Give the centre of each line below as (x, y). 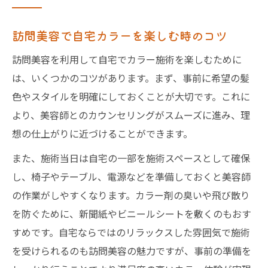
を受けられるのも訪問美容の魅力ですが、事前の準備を (132, 251)
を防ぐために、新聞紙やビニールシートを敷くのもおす (132, 214)
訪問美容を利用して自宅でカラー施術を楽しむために (127, 59)
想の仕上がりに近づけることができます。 (102, 133)
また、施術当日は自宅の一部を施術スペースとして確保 (131, 158)
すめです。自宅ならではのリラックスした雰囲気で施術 (131, 232)
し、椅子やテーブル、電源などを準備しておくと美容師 (131, 176)
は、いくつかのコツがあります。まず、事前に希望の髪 (131, 78)
